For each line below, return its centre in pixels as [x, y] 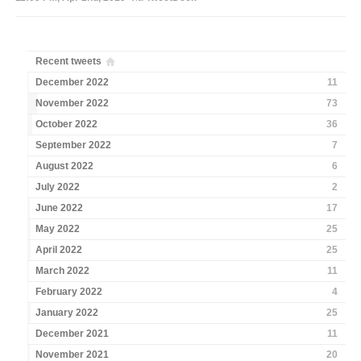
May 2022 [58, 229]
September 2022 [74, 145]
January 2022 [67, 313]
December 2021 [73, 334]
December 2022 [73, 83]
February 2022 [69, 292]
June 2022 [60, 208]
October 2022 [67, 124]
